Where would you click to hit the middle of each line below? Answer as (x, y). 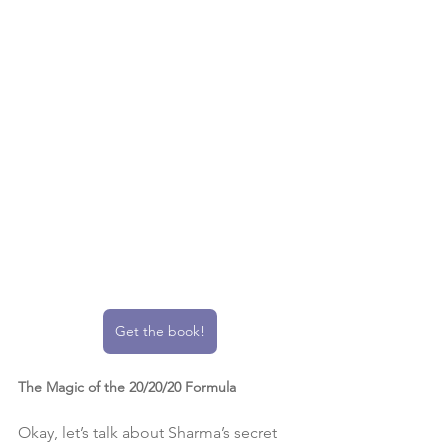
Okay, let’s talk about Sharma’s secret (149, 433)
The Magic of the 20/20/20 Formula (127, 387)
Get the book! (160, 331)
